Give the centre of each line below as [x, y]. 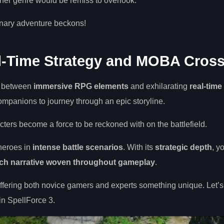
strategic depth [183, 147]
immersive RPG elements [81, 86]
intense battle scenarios [78, 147]
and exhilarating [159, 86]
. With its [139, 147]
